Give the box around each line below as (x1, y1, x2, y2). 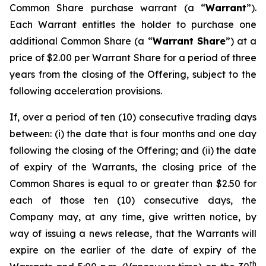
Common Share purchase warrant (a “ (9, 2, 205, 14)
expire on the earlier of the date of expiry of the (9, 244, 256, 256)
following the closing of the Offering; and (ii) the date (9, 144, 256, 156)
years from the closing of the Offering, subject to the (9, 68, 256, 80)
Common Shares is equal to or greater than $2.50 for (9, 178, 256, 189)
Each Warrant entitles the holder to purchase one (9, 18, 256, 30)
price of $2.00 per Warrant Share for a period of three (9, 52, 256, 64)
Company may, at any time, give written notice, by (9, 211, 256, 223)
